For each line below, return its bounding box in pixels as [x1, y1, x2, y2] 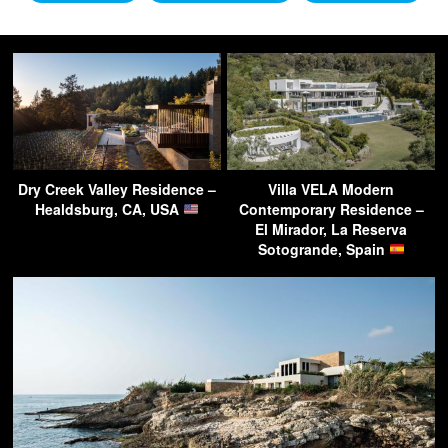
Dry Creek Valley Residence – [18, 178, 216, 199]
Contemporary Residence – [238, 198, 424, 219]
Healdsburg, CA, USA [35, 198, 184, 219]
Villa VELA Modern [268, 178, 394, 199]
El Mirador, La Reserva [255, 218, 407, 239]
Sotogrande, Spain [257, 238, 389, 259]
